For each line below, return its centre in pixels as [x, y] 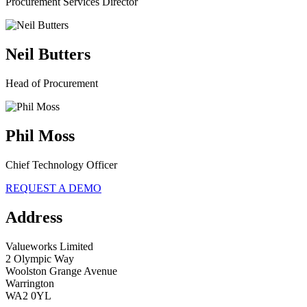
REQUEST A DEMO [53, 188]
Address [34, 217]
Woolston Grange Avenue [61, 271]
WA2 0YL [28, 295]
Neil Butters [48, 54]
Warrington [30, 283]
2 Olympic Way [40, 258]
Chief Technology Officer [61, 164]
